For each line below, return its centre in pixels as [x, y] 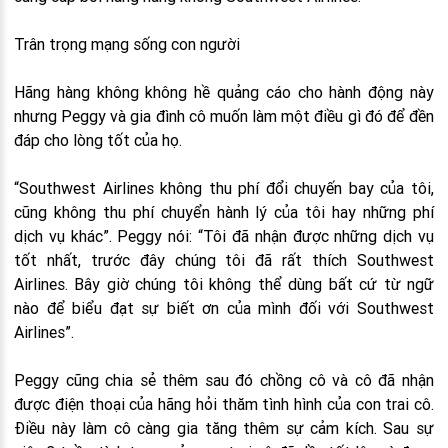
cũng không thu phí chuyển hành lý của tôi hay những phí [224, 212]
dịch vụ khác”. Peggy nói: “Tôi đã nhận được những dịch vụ [224, 236]
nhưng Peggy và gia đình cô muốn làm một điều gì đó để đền [224, 116]
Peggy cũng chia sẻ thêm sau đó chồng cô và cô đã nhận [224, 380]
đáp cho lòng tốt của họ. [98, 140]
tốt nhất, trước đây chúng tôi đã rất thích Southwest [224, 260]
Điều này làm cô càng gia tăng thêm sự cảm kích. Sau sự [224, 428]
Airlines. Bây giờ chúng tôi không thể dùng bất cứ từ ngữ [224, 284]
